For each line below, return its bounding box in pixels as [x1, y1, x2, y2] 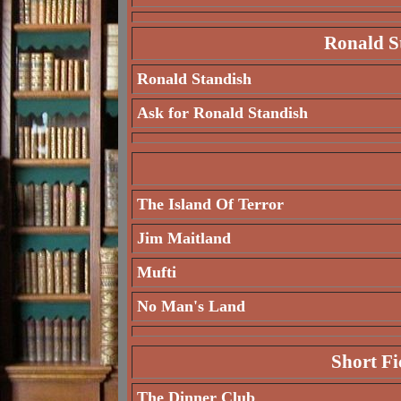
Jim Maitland [137, 229, 231, 247]
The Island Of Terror [137, 195, 284, 213]
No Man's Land [137, 297, 245, 315]
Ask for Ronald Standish [137, 104, 308, 122]
